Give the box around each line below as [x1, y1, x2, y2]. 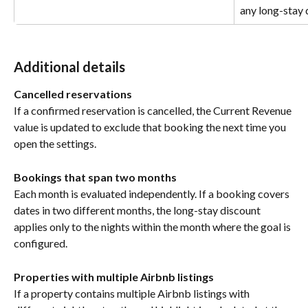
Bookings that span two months [14, 170, 177, 184]
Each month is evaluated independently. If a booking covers [14, 187, 291, 201]
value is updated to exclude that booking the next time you [14, 120, 288, 134]
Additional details [14, 58, 125, 75]
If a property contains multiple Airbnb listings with [14, 287, 252, 300]
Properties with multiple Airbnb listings [14, 269, 214, 283]
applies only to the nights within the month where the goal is [14, 220, 293, 234]
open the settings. [14, 137, 96, 151]
